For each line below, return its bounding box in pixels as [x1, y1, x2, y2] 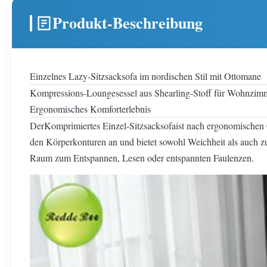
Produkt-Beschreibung [52, 11, 203, 34]
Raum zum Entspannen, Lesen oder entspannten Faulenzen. [30, 151, 254, 164]
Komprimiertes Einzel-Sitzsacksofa [44, 119, 176, 132]
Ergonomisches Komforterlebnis [30, 103, 151, 115]
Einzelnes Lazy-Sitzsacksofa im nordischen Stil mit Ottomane [30, 70, 261, 82]
